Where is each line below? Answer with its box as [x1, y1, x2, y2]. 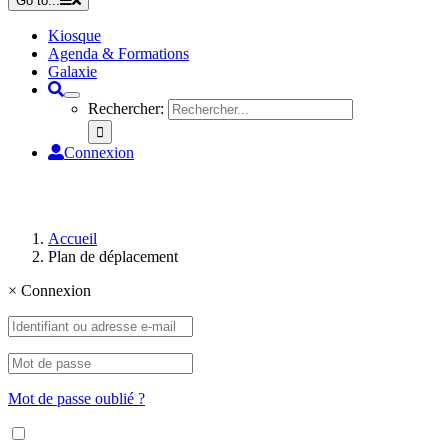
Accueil [48, 230, 97, 247]
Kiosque [48, 27, 101, 44]
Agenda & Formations [48, 45, 189, 62]
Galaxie [48, 63, 97, 80]
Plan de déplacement [48, 248, 178, 265]
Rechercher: [88, 100, 164, 117]
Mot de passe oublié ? [8, 390, 145, 407]
